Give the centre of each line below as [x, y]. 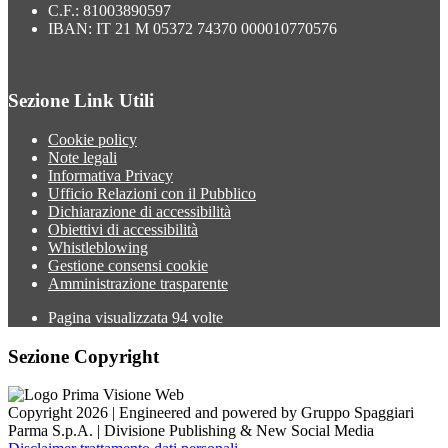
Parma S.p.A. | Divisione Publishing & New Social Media [191, 431]
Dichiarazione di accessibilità [139, 211]
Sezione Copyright [83, 356]
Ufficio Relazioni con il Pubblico [152, 193]
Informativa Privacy [110, 175]
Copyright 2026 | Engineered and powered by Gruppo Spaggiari [211, 413]
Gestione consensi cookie [128, 265]
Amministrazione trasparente [138, 283]
